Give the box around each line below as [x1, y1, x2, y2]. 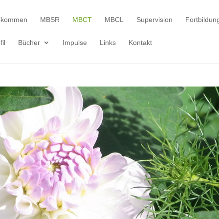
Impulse [63, 39, 87, 46]
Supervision [136, 16, 173, 23]
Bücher [18, 39, 40, 46]
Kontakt [129, 39, 152, 46]
